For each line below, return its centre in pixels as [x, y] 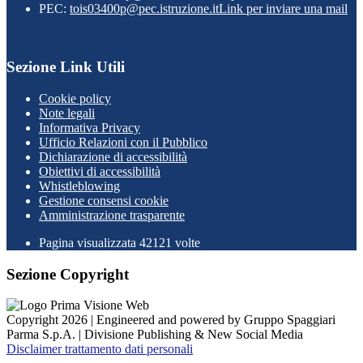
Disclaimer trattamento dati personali [100, 349]
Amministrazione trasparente [112, 215]
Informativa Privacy [90, 128]
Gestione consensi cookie [104, 201]
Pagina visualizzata [89, 243]
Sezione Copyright [68, 274]
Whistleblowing [79, 186]
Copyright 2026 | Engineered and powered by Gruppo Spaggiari [171, 320]
